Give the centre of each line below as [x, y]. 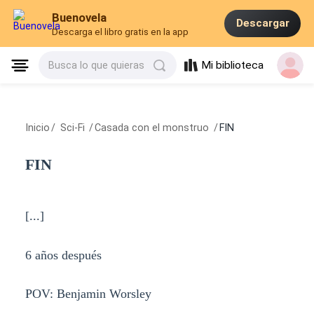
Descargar [262, 23]
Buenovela [80, 18]
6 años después [63, 255]
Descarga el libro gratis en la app [121, 32]
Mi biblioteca [233, 66]
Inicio [37, 128]
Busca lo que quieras [97, 66]
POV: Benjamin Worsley [88, 294]
